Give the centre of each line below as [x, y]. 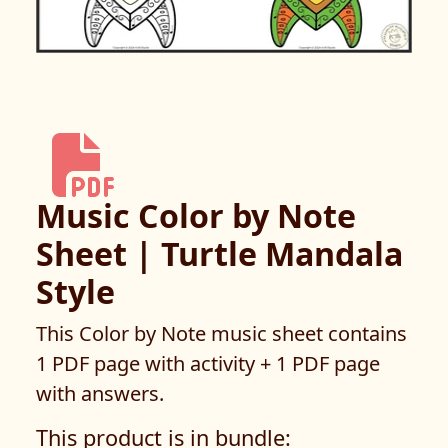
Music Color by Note [196, 215]
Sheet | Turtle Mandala [219, 253]
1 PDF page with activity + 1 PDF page [208, 363]
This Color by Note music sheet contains [221, 333]
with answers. [100, 393]
